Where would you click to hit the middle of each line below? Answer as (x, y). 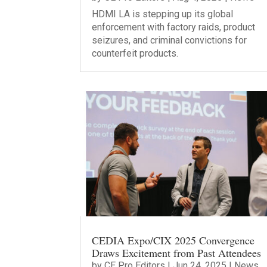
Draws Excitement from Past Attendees (177, 253)
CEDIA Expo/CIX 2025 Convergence (173, 240)
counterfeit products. (135, 53)
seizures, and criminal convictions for (170, 40)
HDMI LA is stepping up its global (163, 14)
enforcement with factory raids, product (174, 27)
